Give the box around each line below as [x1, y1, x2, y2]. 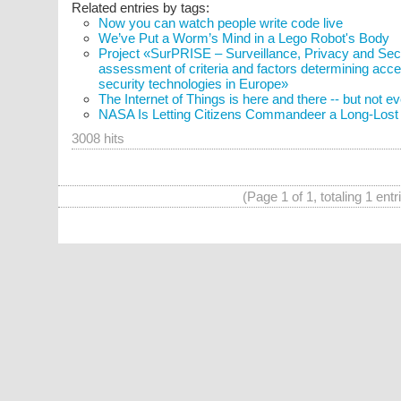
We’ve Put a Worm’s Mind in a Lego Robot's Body [98, 30, 389, 46]
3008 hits [71, 131, 124, 146]
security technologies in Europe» [98, 76, 288, 91]
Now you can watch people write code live [98, 15, 343, 30]
